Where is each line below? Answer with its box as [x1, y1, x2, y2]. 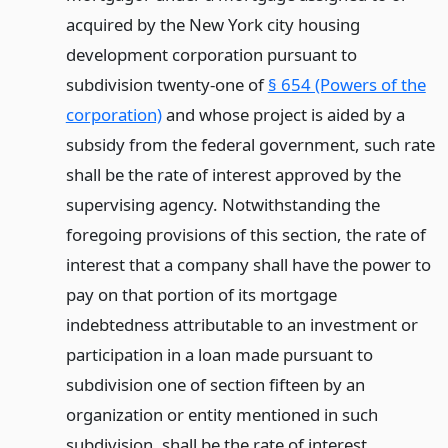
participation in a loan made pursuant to [65, 342, 373, 366]
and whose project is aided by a [161, 102, 405, 126]
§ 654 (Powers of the [267, 72, 426, 96]
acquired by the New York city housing [65, 12, 360, 36]
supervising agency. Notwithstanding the [65, 192, 380, 216]
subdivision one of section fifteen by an [65, 372, 365, 396]
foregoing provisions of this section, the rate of [65, 222, 426, 246]
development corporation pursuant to [65, 42, 357, 66]
